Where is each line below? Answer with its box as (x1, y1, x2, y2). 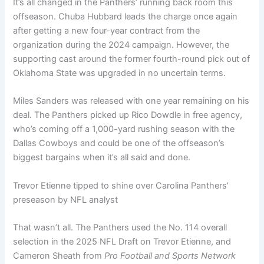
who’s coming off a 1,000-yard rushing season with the (13, 124, 235, 135)
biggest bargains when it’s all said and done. (13, 152, 191, 163)
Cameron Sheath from (13, 250, 105, 262)
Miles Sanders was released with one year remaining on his (13, 95, 250, 107)
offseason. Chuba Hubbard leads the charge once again (13, 11, 238, 22)
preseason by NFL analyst (13, 194, 118, 205)
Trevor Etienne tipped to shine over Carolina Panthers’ (13, 180, 229, 191)
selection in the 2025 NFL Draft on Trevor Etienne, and (13, 236, 232, 247)
